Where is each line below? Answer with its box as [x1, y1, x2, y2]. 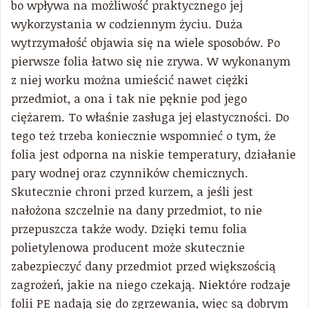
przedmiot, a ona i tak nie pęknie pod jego [11, 90, 247, 106]
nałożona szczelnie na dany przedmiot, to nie [11, 201, 262, 218]
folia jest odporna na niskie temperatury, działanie [11, 146, 296, 162]
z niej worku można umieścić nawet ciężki [11, 71, 248, 88]
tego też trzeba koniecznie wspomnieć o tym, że [11, 127, 276, 143]
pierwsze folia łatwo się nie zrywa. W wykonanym [11, 52, 290, 69]
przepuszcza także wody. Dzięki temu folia [11, 220, 247, 237]
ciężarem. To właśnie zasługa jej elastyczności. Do [11, 108, 289, 125]
